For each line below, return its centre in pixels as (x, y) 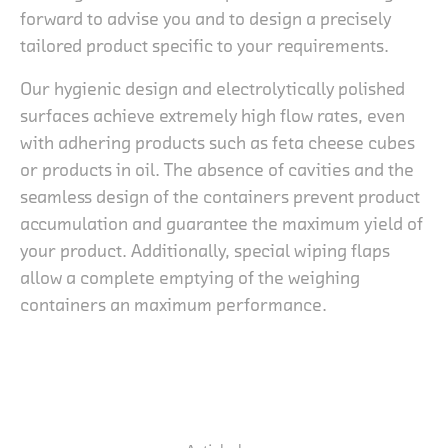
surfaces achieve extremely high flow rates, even (212, 115)
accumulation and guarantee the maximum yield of (221, 223)
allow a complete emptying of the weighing (190, 277)
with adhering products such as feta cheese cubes (217, 142)
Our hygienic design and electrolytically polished (212, 88)
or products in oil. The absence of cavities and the (217, 169)
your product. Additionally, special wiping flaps (205, 250)
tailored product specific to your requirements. (204, 45)
